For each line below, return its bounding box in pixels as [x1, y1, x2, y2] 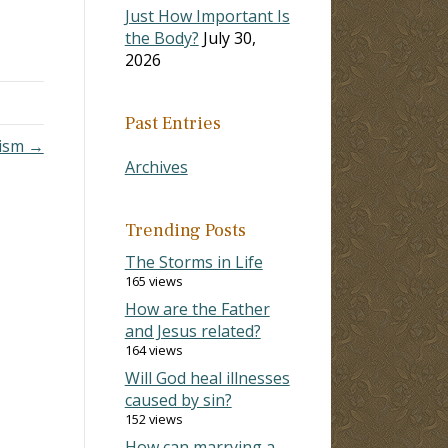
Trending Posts [124, 218, 246, 242]
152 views [124, 409, 183, 428]
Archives [124, 155, 188, 178]
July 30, [202, 26, 256, 49]
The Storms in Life [124, 250, 263, 273]
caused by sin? [124, 388, 232, 411]
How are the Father [124, 297, 270, 320]
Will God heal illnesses [124, 366, 290, 389]
